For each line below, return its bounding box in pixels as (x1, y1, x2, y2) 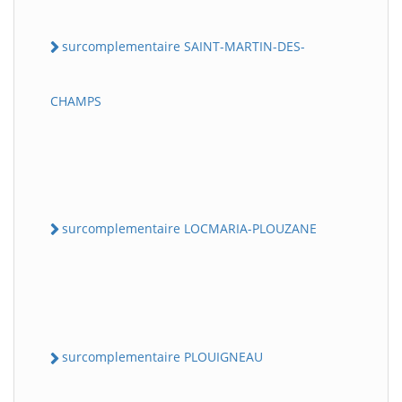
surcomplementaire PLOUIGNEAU (62, 348, 263, 366)
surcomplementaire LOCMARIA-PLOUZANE (62, 220, 317, 237)
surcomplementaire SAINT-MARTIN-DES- (62, 37, 305, 55)
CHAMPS (50, 92, 101, 109)
